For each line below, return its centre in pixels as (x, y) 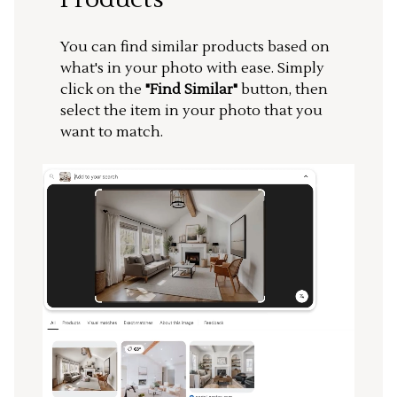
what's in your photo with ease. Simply (192, 69)
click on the (103, 90)
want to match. (112, 132)
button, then (283, 90)
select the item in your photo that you (191, 111)
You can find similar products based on (195, 47)
